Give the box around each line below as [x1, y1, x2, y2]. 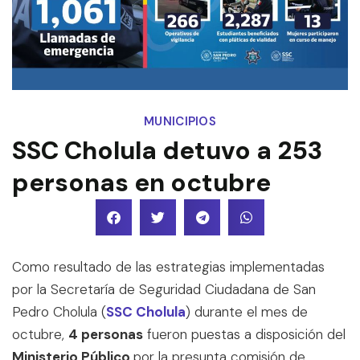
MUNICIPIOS [144, 113, 216, 129]
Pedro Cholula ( [12, 303, 106, 321]
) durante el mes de [186, 303, 308, 321]
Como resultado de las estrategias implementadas [12, 258, 325, 276]
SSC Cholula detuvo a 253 [12, 134, 322, 167]
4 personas [68, 325, 143, 343]
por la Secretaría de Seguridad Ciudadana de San [12, 280, 316, 298]
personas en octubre [12, 166, 271, 199]
